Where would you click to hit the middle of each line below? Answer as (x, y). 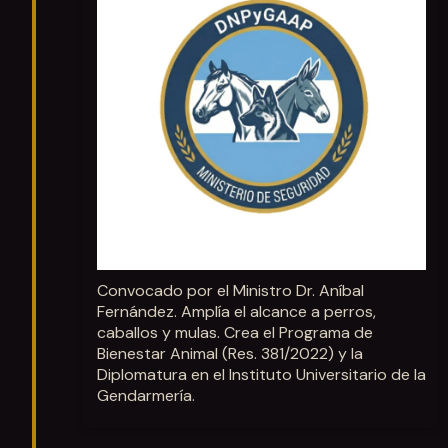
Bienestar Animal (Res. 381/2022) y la (230, 354)
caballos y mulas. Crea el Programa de (235, 333)
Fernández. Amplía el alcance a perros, (236, 312)
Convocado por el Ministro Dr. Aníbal (230, 291)
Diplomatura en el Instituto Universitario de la (261, 375)
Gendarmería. (146, 396)
